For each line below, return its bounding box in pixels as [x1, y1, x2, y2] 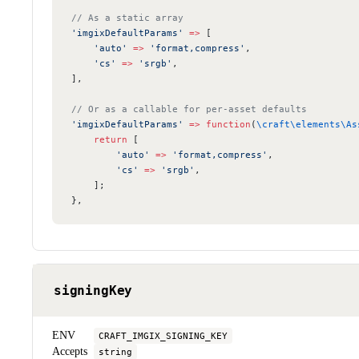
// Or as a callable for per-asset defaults [71, 103, 307, 115]
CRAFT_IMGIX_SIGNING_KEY [99, 329, 228, 341]
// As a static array [71, 11, 184, 23]
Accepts [52, 345, 87, 357]
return [71, 133, 127, 145]
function [200, 118, 251, 130]
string [99, 345, 132, 357]
